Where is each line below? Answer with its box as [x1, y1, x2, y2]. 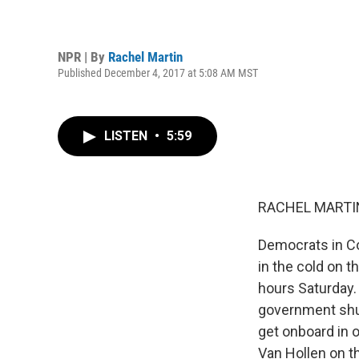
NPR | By [58, 48, 108, 65]
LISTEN [104, 128, 151, 143]
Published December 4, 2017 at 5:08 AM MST [58, 66, 258, 79]
